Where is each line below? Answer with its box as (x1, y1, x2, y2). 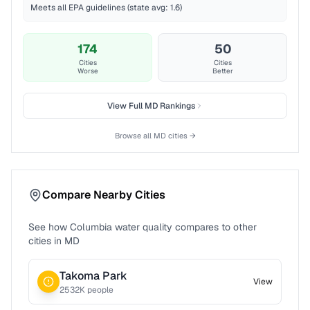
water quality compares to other (112, 221, 257, 233)
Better (212, 66, 233, 75)
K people (80, 284, 113, 295)
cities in (28, 235, 62, 247)
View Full (107, 100, 145, 111)
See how (28, 221, 70, 233)
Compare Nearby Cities (42, 188, 165, 202)
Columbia (70, 221, 112, 233)
